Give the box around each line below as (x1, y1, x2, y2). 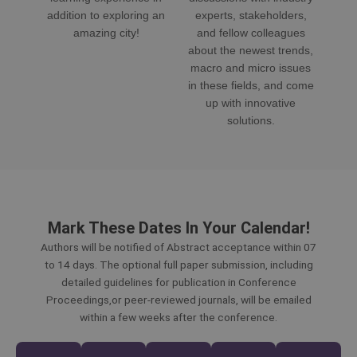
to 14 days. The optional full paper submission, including (44, 258, 313, 272)
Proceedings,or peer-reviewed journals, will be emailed (45, 293, 312, 307)
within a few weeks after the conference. (80, 311, 277, 324)
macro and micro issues (190, 62, 312, 75)
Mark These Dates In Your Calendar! (47, 218, 310, 238)
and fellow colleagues (196, 27, 305, 40)
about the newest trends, (188, 45, 314, 57)
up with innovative (206, 97, 296, 110)
